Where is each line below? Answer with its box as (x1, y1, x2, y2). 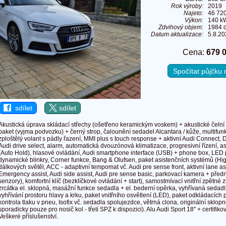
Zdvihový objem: (158, 24, 203, 31)
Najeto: (184, 10, 203, 17)
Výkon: (185, 17, 203, 24)
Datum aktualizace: (151, 31, 203, 38)
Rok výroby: (171, 3, 203, 10)
